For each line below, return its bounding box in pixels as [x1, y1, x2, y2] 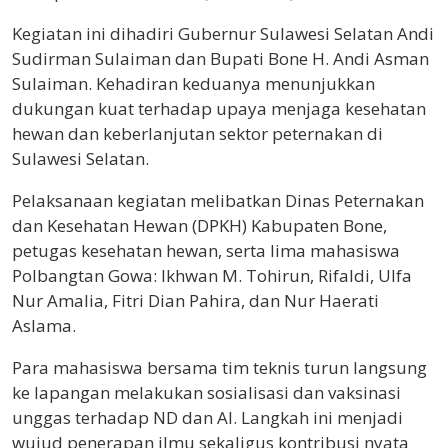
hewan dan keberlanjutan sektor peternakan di [12, 121, 383, 145]
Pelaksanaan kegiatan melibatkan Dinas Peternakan [12, 188, 424, 212]
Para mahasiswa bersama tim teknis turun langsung [12, 355, 427, 379]
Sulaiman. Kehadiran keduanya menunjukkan [12, 71, 375, 95]
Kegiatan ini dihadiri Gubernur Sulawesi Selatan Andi [12, 21, 434, 45]
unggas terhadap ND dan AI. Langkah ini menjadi [12, 405, 403, 429]
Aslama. [12, 313, 76, 337]
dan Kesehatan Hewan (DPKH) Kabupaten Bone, [12, 213, 387, 237]
